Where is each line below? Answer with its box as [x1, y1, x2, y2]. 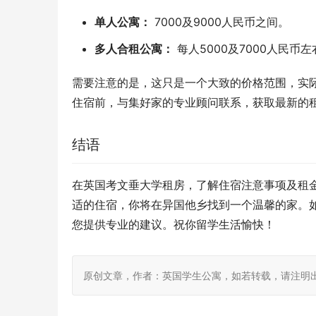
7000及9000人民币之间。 [151, 15, 289, 30]
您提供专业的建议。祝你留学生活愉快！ [72, 217, 275, 232]
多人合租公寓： [95, 42, 174, 56]
